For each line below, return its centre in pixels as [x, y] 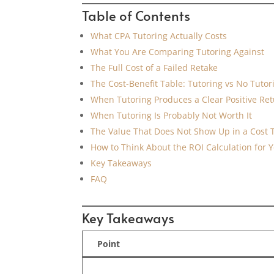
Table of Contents [136, 15]
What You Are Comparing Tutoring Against [178, 51]
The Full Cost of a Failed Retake [154, 67]
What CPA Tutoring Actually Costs [159, 35]
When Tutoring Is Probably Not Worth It [172, 115]
